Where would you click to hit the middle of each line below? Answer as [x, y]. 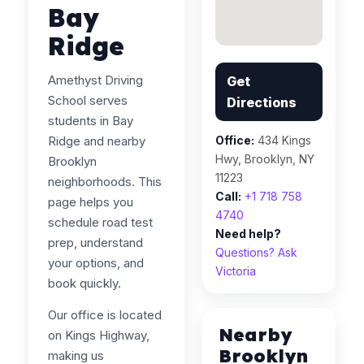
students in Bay [91, 121]
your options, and [96, 263]
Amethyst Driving [95, 80]
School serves [88, 100]
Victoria [236, 271]
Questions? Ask [257, 252]
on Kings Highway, [99, 335]
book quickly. [84, 283]
